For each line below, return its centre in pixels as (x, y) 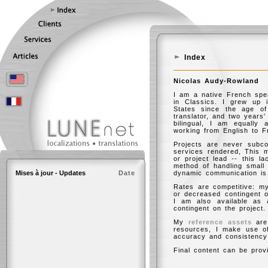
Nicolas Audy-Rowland (216, 81)
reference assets (220, 222)
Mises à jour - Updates (51, 173)
